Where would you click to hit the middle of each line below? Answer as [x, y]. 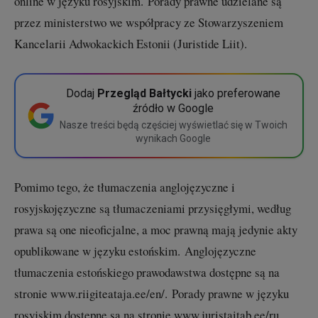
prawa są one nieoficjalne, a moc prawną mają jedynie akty [156, 229]
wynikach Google [173, 138]
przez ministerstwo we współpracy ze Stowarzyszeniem [149, 22]
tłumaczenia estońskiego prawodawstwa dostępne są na [147, 272]
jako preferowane [236, 93]
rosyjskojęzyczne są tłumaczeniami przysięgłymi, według [153, 208]
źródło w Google [173, 108]
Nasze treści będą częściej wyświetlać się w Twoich [173, 125]
